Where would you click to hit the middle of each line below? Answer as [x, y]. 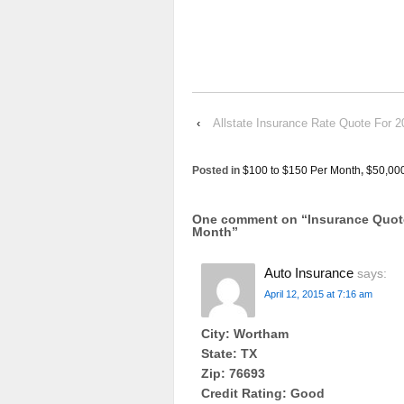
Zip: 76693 [233, 374]
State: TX [229, 354]
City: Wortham [245, 334]
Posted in [217, 170]
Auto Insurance [309, 272]
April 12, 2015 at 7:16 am [318, 294]
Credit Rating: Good [263, 394]
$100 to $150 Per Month [302, 170]
